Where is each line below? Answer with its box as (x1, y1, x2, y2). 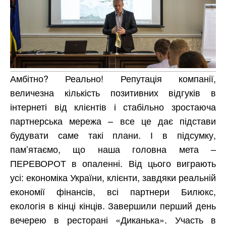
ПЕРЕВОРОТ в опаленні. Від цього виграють (10, 156, 216, 169)
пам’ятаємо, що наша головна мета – (10, 142, 216, 155)
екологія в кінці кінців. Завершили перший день (10, 198, 216, 212)
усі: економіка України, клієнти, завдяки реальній (10, 170, 216, 184)
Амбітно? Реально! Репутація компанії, (10, 71, 216, 85)
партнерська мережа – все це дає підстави (10, 114, 216, 127)
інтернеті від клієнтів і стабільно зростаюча (10, 99, 216, 113)
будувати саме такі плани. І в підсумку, (10, 128, 216, 141)
